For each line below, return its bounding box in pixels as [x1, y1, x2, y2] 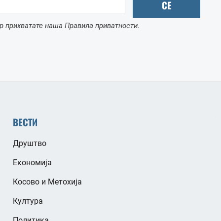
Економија [12, 157, 52, 167]
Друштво [12, 138, 46, 148]
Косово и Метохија [12, 177, 82, 186]
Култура [12, 196, 43, 206]
